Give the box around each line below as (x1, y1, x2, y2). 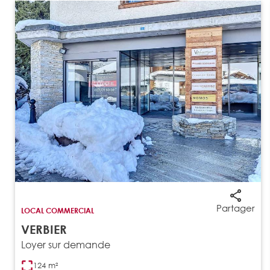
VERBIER (21, 222, 67, 236)
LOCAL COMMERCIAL (21, 205, 94, 215)
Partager (216, 201, 255, 214)
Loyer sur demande (21, 237, 110, 251)
